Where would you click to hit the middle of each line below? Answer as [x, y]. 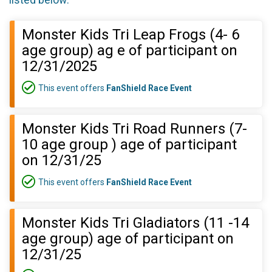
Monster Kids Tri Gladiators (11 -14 [135, 223]
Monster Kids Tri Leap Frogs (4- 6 [131, 35]
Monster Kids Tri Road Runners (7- [134, 129]
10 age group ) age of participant [129, 144]
